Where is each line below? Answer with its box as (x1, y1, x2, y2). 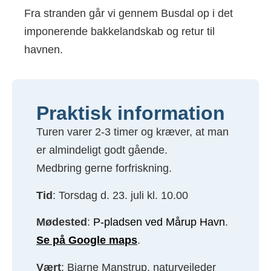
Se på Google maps (36, 234, 137, 247)
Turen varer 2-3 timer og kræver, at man (36, 126, 229, 139)
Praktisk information (36, 102, 225, 125)
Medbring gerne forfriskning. (36, 162, 172, 175)
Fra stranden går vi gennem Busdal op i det (24, 7, 233, 19)
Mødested (36, 216, 87, 229)
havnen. (24, 44, 63, 56)
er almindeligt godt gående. (36, 144, 168, 157)
